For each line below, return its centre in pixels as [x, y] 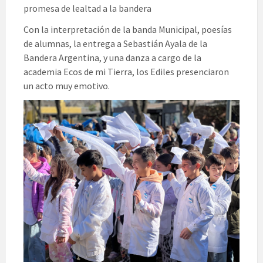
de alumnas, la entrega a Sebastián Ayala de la [115, 44]
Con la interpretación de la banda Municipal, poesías [128, 30]
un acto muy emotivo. [67, 86]
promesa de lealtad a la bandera [87, 9]
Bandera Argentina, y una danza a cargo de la [112, 58]
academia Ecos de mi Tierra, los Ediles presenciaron [126, 72]
